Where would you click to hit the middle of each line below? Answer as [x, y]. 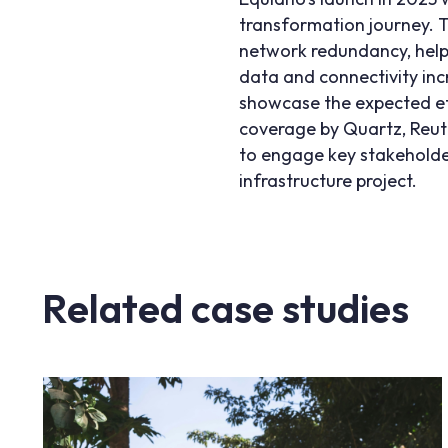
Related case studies [225, 307]
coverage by [291, 128]
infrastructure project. [328, 180]
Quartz [373, 128]
